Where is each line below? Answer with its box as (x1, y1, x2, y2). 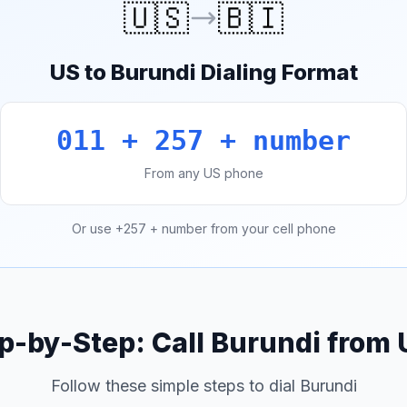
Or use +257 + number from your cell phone (71, 221, 336, 236)
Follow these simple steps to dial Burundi (50, 376, 357, 395)
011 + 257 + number (56, 124, 351, 156)
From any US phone (144, 165, 263, 181)
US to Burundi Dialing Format (49, 59, 358, 85)
